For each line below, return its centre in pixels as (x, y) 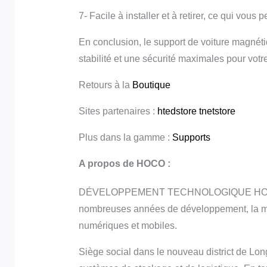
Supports (191, 138)
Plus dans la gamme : (125, 138)
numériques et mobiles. (128, 226)
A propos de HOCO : (124, 164)
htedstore (177, 111)
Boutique (151, 85)
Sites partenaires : (118, 111)
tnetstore (217, 111)
